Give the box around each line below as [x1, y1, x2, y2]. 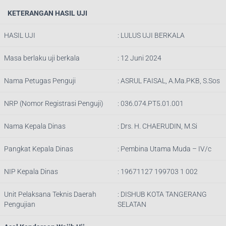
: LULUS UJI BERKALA [118, 31, 185, 39]
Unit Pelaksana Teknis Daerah [4, 190, 96, 198]
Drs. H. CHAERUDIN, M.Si [121, 122, 197, 130]
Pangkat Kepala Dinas [4, 144, 73, 153]
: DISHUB [118, 190, 147, 198]
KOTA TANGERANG [147, 190, 207, 198]
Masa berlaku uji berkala [4, 53, 80, 62]
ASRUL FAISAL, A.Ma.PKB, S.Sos [121, 76, 220, 85]
